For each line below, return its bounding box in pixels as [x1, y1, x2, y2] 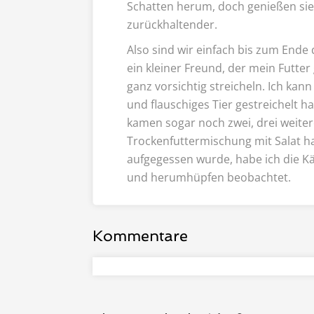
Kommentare [93, 226, 188, 245]
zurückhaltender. [127, 16, 217, 32]
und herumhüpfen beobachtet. [127, 169, 294, 185]
